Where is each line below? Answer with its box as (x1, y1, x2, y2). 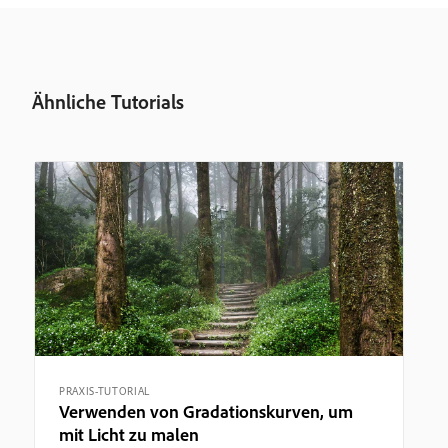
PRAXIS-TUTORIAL (59, 383, 150, 398)
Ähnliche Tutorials (32, 88, 184, 114)
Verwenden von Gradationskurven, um (59, 399, 353, 423)
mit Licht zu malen (59, 422, 199, 446)
